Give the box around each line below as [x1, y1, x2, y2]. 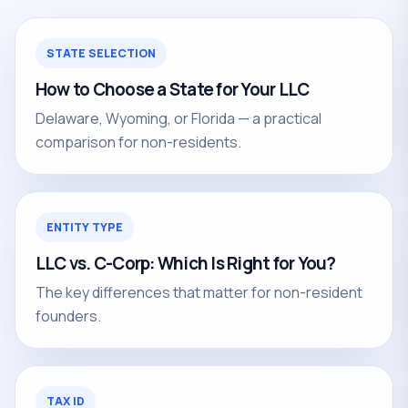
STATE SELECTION [46, 46, 156, 61]
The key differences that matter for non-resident [36, 282, 362, 302]
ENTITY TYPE [46, 219, 123, 235]
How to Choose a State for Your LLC [36, 77, 310, 101]
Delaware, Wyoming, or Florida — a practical [36, 108, 321, 128]
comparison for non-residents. [36, 132, 241, 152]
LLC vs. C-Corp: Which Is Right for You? [36, 251, 336, 275]
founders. [36, 306, 101, 326]
